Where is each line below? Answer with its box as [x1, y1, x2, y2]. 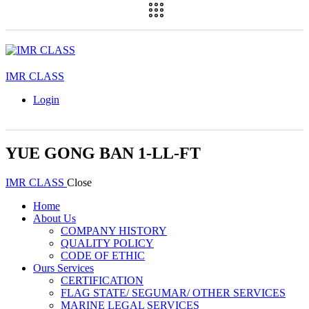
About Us [33, 212, 76, 224]
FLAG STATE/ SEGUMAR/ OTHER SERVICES [61, 287, 286, 299]
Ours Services [33, 262, 94, 274]
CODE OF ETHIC [61, 250, 145, 261]
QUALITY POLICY [61, 237, 154, 249]
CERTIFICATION [61, 275, 143, 286]
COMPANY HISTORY [61, 225, 167, 237]
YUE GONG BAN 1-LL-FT [6, 144, 201, 162]
